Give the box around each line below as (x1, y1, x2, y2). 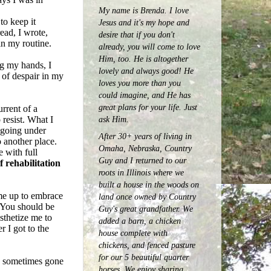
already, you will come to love (99, 42, 200, 52)
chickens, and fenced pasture (99, 240, 195, 250)
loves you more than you (99, 78, 181, 88)
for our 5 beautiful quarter (99, 252, 189, 262)
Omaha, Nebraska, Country (99, 143, 192, 153)
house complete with (99, 227, 168, 238)
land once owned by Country (99, 191, 196, 201)
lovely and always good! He (99, 66, 194, 76)
